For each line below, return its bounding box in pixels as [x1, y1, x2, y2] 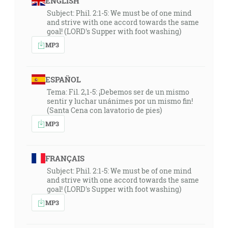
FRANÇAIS [45, 153, 84, 163]
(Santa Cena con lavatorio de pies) [47, 105, 162, 115]
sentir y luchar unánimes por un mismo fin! [47, 96, 193, 106]
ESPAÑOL [45, 74, 81, 84]
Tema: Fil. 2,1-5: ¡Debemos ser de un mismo [47, 87, 189, 97]
